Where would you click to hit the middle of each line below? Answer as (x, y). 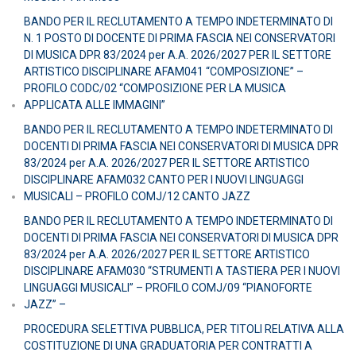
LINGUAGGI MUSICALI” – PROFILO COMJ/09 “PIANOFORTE (168, 287)
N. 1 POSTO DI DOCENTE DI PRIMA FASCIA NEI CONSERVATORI (180, 38)
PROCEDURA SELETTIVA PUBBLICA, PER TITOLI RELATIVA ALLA (184, 329)
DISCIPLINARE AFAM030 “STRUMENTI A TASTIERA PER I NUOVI (182, 271)
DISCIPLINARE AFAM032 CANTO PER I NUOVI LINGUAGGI (164, 179)
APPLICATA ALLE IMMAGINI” (95, 104)
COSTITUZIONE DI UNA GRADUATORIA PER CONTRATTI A (168, 345)
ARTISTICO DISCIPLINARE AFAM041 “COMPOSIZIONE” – (164, 71)
